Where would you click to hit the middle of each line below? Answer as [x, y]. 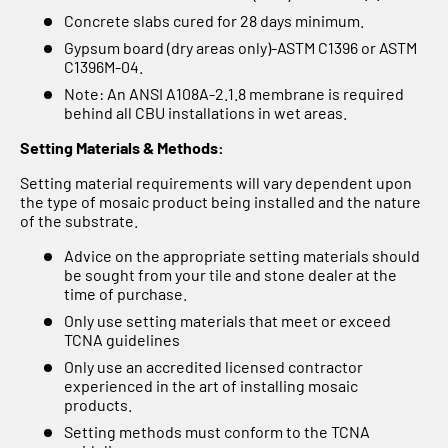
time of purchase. [125, 293]
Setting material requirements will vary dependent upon [216, 182]
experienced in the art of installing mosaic [211, 385]
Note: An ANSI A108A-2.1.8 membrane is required [234, 93]
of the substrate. [79, 220]
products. [98, 404]
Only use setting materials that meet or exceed [227, 320]
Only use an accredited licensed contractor [213, 366]
